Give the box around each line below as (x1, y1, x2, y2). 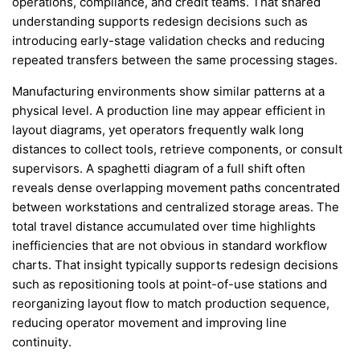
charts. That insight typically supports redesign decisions (12, 257, 338, 272)
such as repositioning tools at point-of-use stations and (12, 276, 327, 292)
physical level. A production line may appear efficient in (12, 103, 325, 118)
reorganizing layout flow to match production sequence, (12, 296, 329, 311)
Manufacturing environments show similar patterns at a (12, 84, 325, 99)
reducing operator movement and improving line (12, 315, 287, 330)
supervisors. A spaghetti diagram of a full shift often (12, 161, 305, 176)
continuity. (12, 334, 72, 350)
